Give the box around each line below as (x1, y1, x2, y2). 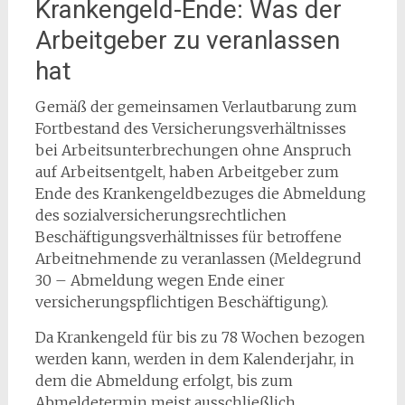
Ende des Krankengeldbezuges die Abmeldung (34, 184, 366, 202)
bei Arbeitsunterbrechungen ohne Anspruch (34, 141, 352, 159)
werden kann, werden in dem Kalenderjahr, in (34, 350, 354, 368)
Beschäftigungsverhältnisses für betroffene (34, 228, 342, 246)
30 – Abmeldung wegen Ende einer (34, 271, 285, 289)
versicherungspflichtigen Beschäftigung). (34, 293, 328, 311)
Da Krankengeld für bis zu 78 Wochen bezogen (34, 328, 365, 346)
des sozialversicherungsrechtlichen (34, 206, 287, 224)
